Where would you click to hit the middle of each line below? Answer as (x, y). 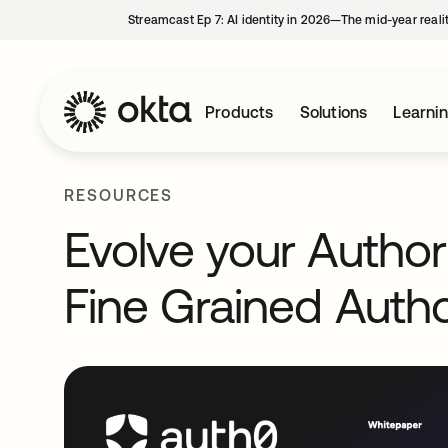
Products (239, 112)
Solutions (333, 112)
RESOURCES (119, 195)
